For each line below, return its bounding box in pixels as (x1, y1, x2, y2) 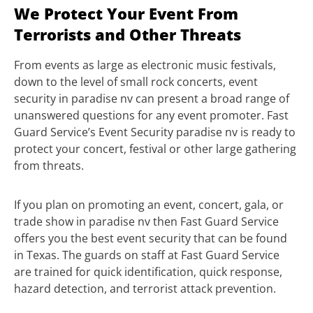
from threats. (14, 158, 84, 174)
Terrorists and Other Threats (14, 24, 241, 46)
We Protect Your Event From (14, 3, 238, 25)
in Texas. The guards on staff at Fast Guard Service (14, 247, 279, 263)
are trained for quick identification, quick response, (14, 264, 282, 280)
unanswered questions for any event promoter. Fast (14, 108, 289, 124)
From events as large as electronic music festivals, (14, 57, 276, 73)
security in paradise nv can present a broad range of (14, 91, 289, 107)
